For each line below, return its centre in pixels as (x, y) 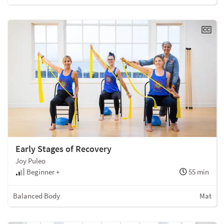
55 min (198, 172)
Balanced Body (36, 196)
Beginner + (42, 172)
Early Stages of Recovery (63, 149)
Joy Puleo (30, 161)
